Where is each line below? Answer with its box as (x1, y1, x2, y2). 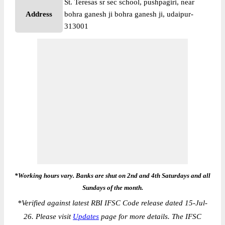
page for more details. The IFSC (99, 212, 201, 220)
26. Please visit (24, 212, 73, 220)
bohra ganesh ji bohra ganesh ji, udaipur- (64, 10, 193, 18)
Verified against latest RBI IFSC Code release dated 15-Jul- (22, 199, 207, 207)
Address (26, 10, 52, 18)
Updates (73, 212, 99, 220)
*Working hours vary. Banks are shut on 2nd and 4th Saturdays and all (15, 172, 210, 179)
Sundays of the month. (82, 184, 143, 191)
